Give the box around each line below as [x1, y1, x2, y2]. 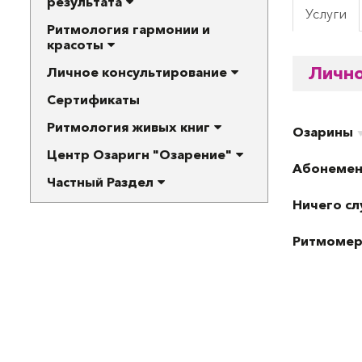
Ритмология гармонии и [47, 21, 210, 38]
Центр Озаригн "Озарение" [47, 146, 232, 163]
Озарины [293, 124, 353, 141]
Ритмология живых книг [47, 119, 210, 136]
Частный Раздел [47, 174, 154, 191]
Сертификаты [47, 91, 140, 108]
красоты [47, 36, 103, 53]
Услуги [305, 6, 347, 23]
